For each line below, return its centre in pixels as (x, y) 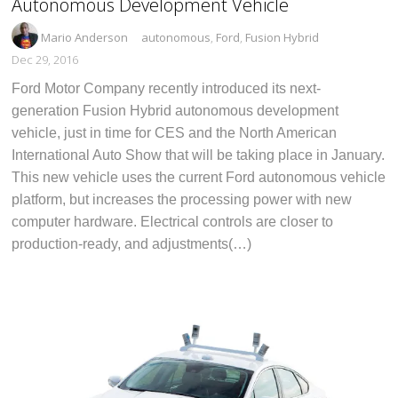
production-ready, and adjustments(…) (132, 243)
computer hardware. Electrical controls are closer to (173, 221)
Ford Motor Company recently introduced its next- (167, 88)
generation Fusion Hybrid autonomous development (175, 110)
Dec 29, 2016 (45, 59)
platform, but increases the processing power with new (182, 199)
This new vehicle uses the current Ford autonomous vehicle (199, 177)
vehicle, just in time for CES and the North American (175, 132)
